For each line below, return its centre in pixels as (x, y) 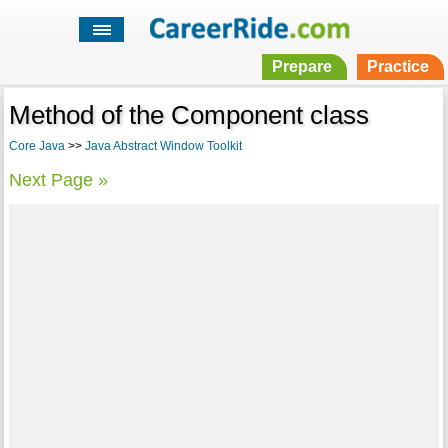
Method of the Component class (188, 115)
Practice (397, 67)
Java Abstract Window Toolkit (163, 146)
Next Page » (58, 180)
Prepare (301, 67)
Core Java (36, 146)
